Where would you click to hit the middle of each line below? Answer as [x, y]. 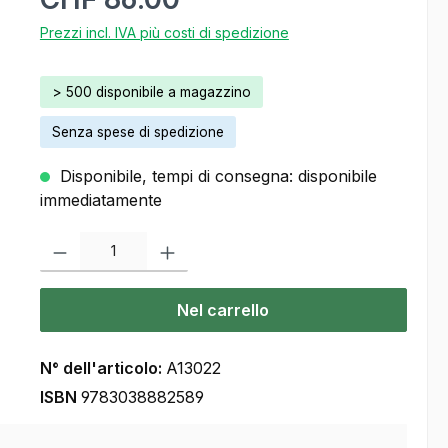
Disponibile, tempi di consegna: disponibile [215, 176]
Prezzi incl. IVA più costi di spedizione [164, 33]
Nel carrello [223, 310]
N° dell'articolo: [102, 368]
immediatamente [100, 200]
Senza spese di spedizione [137, 132]
